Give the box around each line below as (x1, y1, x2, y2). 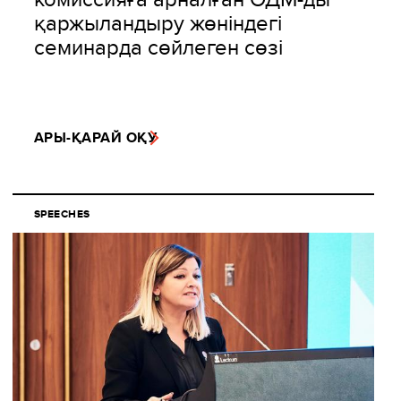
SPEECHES (34, 206, 90, 223)
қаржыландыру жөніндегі (34, 7, 282, 38)
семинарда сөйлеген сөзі (34, 31, 283, 63)
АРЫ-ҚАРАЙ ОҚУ (34, 127, 158, 149)
